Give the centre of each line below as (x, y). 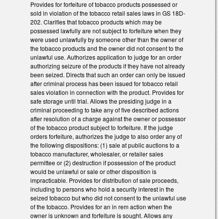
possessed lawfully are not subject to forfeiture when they (106, 30)
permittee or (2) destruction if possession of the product (103, 162)
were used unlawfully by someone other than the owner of (107, 39)
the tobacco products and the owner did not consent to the (107, 48)
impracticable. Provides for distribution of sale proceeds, (104, 180)
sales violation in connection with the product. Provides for (107, 92)
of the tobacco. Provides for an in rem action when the (101, 206)
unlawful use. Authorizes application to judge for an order (106, 57)
